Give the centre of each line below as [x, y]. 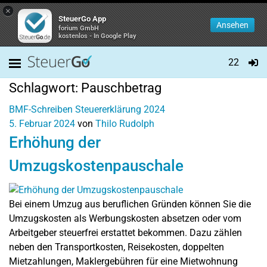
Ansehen [232, 25]
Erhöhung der [55, 142]
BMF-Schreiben [41, 109]
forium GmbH [79, 28]
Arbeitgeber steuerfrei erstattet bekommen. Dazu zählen [125, 232]
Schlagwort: [45, 88]
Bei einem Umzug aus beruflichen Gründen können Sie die [130, 204]
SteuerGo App [82, 19]
